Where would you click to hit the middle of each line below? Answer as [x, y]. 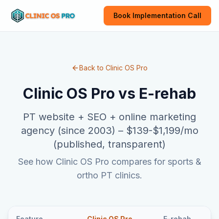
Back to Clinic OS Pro [113, 68]
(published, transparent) [109, 144]
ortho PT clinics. [109, 175]
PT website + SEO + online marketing [109, 117]
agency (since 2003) [68, 131]
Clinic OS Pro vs [81, 93]
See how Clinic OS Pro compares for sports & [109, 162]
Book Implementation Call [157, 15]
